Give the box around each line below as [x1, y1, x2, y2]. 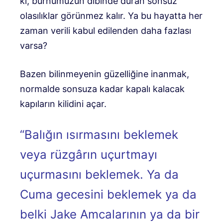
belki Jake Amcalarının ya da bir [20, 207, 200, 222]
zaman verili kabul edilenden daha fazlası [20, 25, 191, 36]
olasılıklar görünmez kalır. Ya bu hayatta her [20, 10, 203, 21]
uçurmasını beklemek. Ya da [20, 167, 179, 182]
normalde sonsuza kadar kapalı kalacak [20, 83, 185, 94]
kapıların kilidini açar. [20, 98, 107, 109]
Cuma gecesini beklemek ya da [20, 187, 197, 202]
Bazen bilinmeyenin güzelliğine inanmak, [20, 68, 189, 79]
